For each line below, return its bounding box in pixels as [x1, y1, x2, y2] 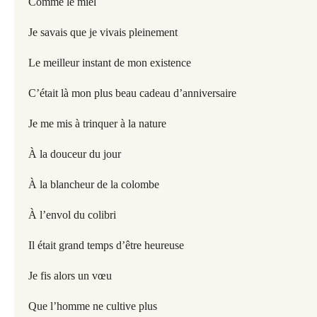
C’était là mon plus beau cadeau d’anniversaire [28, 87, 236, 99]
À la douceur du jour [28, 148, 121, 160]
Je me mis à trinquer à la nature [28, 117, 166, 129]
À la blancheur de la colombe [28, 178, 159, 190]
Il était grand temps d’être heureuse [28, 239, 184, 251]
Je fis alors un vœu [28, 270, 112, 282]
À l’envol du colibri [28, 209, 116, 221]
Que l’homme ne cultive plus [28, 300, 157, 312]
